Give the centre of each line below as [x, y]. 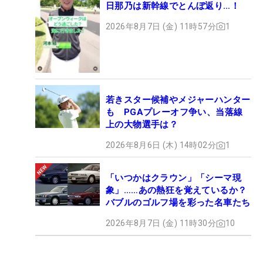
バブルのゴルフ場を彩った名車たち [178, 203]
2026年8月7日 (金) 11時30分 [161, 223]
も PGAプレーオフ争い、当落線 [174, 112]
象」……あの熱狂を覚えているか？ [176, 190]
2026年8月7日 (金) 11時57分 [161, 26]
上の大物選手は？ [142, 125]
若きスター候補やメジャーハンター [178, 100]
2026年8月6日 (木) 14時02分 [161, 145]
